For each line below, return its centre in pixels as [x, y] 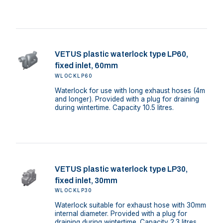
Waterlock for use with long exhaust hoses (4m [130, 90]
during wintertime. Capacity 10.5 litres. [114, 107]
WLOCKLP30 [73, 191]
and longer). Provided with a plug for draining [127, 99]
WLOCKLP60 [73, 76]
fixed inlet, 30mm [86, 180]
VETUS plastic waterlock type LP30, [121, 169]
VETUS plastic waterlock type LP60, [121, 54]
